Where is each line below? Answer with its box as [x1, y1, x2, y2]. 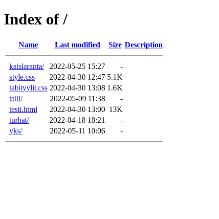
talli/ [9, 94, 22, 103]
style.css [9, 72, 35, 81]
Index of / [4, 10, 67, 28]
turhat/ [9, 115, 29, 124]
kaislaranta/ [9, 62, 44, 70]
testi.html [9, 105, 37, 113]
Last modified [54, 40, 100, 49]
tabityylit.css [9, 83, 47, 92]
